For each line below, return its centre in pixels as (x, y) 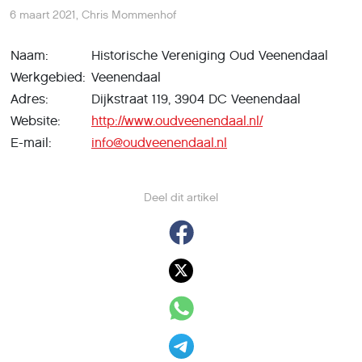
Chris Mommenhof (129, 15)
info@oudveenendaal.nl (159, 143)
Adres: (32, 99)
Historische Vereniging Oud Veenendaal (210, 55)
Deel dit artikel (181, 198)
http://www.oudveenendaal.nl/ (177, 121)
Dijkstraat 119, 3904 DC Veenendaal (196, 99)
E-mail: (33, 143)
